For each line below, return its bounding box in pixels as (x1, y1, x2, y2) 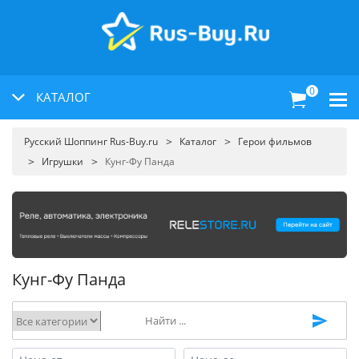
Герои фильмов (238, 135, 312, 148)
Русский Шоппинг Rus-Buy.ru (24, 135, 158, 148)
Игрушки (42, 155, 83, 168)
